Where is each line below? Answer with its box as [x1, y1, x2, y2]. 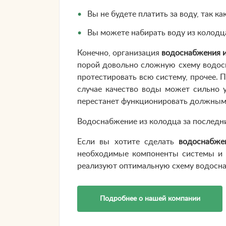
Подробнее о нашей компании [99, 195, 200, 203]
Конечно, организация [77, 49, 162, 58]
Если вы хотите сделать [77, 138, 179, 146]
